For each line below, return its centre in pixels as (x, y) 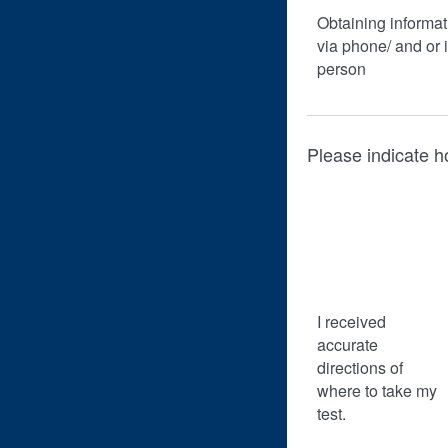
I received (351, 321)
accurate (347, 344)
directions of (360, 367)
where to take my (377, 390)
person (341, 68)
